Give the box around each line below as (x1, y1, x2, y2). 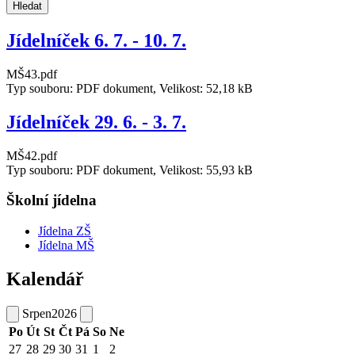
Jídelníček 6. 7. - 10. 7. (6, 29, 186, 51)
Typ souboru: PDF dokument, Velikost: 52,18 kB (6, 81, 253, 95)
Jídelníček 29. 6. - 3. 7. (6, 111, 186, 132)
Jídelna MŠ (38, 238, 94, 252)
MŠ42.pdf (6, 148, 57, 162)
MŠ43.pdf (6, 67, 57, 81)
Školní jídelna (6, 192, 97, 209)
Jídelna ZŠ (38, 223, 91, 238)
